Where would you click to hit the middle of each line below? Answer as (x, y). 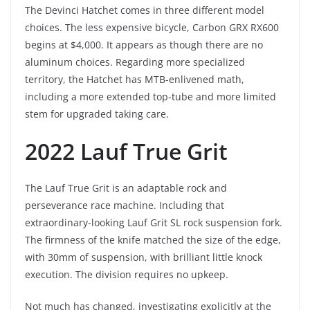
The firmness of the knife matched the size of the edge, (153, 239)
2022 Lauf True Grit (126, 151)
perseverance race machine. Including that (125, 205)
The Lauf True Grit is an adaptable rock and (126, 188)
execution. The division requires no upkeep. (127, 274)
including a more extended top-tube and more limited (151, 96)
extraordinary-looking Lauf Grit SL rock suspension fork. (154, 222)
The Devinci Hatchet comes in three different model (145, 10)
